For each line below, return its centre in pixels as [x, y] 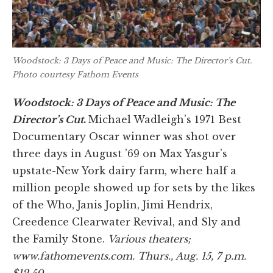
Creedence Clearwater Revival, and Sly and [126, 222]
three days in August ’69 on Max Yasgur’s [120, 153]
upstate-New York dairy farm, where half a [124, 170]
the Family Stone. [60, 239]
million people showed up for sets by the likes [134, 187]
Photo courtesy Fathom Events [75, 75]
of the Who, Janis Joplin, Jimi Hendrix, [112, 204]
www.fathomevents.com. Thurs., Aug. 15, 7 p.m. [129, 256]
